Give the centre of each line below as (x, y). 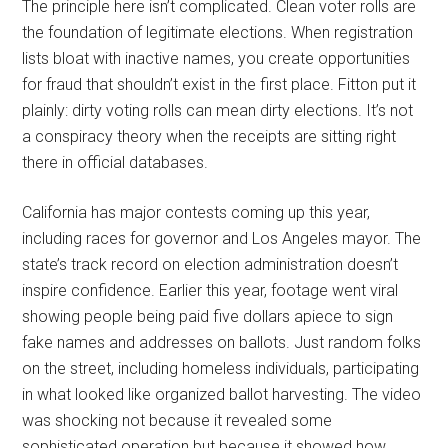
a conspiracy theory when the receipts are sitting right (209, 136)
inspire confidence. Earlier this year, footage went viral (210, 290)
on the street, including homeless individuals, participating (221, 368)
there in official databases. (115, 162)
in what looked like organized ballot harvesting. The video (222, 394)
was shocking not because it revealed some (177, 420)
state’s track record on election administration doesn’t (210, 264)
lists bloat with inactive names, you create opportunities (216, 58)
